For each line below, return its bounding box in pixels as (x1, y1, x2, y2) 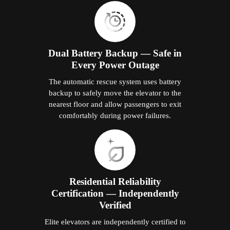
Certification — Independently (51, 187, 179, 199)
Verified (99, 199, 131, 210)
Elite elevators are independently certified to (44, 217, 186, 226)
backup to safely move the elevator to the (49, 88, 181, 97)
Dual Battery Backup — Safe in (48, 47, 182, 59)
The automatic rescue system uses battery (49, 76, 181, 86)
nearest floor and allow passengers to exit (49, 99, 181, 108)
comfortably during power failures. (59, 110, 171, 120)
